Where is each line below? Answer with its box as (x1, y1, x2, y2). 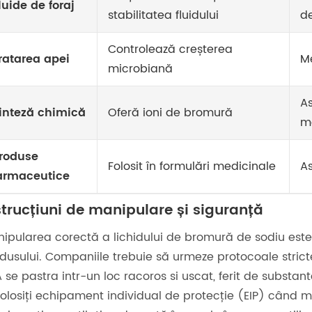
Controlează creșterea (108, 40, 233, 58)
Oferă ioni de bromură (108, 103, 233, 122)
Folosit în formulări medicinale (108, 157, 276, 175)
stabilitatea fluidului (108, 6, 219, 24)
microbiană (108, 59, 173, 78)
